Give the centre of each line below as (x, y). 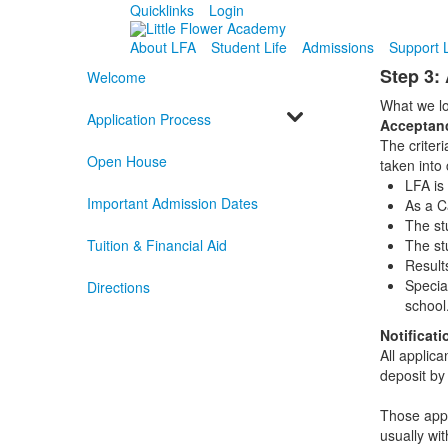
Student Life (248, 47)
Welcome (116, 77)
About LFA (162, 47)
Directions (118, 287)
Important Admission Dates (172, 203)
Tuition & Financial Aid (156, 245)
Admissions (337, 47)
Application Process (148, 119)
